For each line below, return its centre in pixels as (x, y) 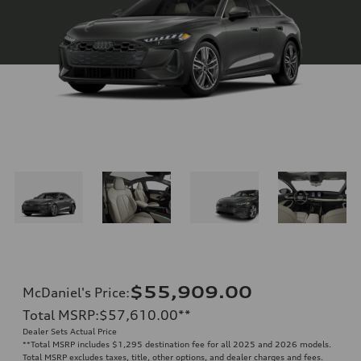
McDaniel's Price (74, 292)
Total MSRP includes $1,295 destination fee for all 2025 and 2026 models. (181, 344)
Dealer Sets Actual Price (70, 331)
